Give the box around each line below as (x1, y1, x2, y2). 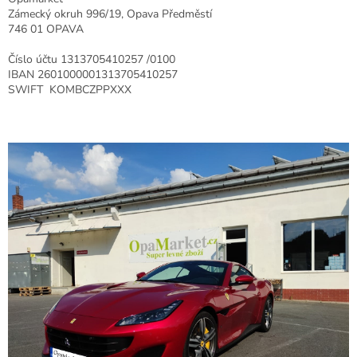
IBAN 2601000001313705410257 (8, 66, 178, 82)
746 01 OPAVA (8, 21, 84, 37)
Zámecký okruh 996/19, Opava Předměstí (8, 6, 212, 22)
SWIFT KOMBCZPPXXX (8, 81, 131, 97)
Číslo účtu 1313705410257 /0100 (8, 51, 175, 67)
